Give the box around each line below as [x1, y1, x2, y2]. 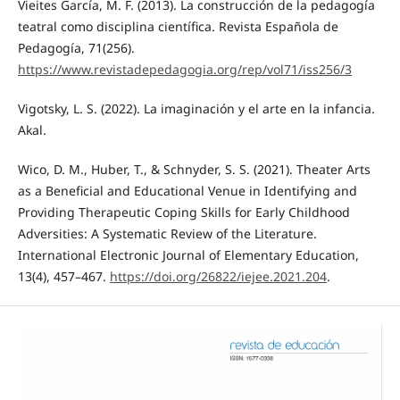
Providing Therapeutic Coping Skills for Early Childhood [17, 204, 350, 221]
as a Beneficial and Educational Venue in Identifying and [17, 182, 357, 200]
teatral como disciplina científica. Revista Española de [17, 18, 338, 35]
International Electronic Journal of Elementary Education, [17, 246, 359, 264]
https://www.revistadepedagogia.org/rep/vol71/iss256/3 [17, 61, 352, 78]
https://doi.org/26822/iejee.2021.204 [109, 268, 327, 286]
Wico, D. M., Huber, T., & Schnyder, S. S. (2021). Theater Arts [17, 161, 371, 179]
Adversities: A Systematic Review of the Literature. [17, 225, 317, 243]
